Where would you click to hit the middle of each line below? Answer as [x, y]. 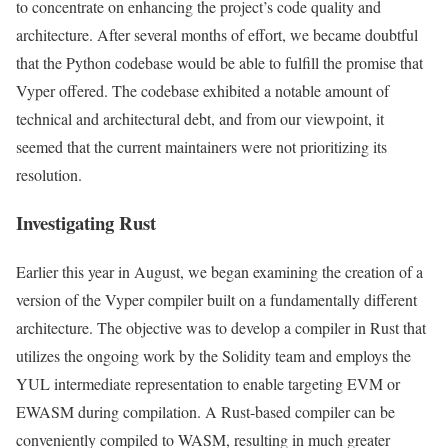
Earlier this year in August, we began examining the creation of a [219, 272]
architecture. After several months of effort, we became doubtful [217, 34]
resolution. [49, 174]
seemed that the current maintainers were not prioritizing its [201, 146]
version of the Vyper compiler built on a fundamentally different [216, 300]
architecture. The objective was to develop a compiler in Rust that [221, 328]
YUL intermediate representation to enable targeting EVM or [208, 384]
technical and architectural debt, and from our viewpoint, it [200, 118]
